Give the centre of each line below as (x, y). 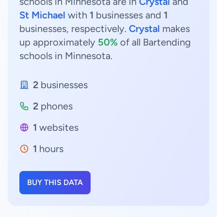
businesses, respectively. (74, 29)
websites (58, 127)
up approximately (59, 42)
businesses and (129, 15)
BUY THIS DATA (55, 182)
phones (55, 106)
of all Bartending (154, 42)
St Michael (42, 15)
